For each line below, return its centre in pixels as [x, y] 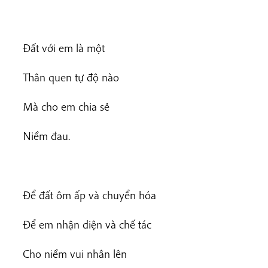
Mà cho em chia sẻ [66, 106]
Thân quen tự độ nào [71, 77]
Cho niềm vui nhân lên [75, 253]
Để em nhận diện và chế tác [87, 224]
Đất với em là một [64, 48]
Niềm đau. [46, 136]
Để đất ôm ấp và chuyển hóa [89, 195]
